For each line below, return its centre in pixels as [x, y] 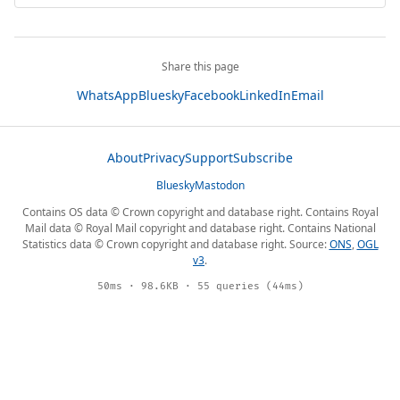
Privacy [164, 158]
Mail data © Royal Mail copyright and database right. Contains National [200, 229]
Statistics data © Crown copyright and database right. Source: [175, 245]
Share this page [200, 67]
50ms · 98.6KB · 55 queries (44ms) [200, 287]
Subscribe [263, 158]
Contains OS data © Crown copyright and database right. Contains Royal [200, 212]
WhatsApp [107, 96]
